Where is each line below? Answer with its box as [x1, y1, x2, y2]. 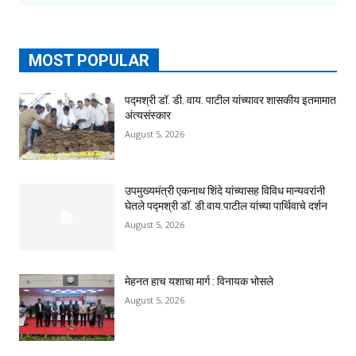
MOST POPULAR [29, 51, 149, 71]
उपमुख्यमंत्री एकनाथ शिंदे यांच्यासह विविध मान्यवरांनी [125, 184, 325, 198]
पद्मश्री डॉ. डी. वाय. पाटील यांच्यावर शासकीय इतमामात [125, 94, 336, 107]
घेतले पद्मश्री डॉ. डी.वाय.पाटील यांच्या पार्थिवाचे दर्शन [125, 199, 327, 213]
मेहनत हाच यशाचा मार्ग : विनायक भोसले [125, 275, 273, 288]
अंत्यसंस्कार [125, 109, 171, 122]
